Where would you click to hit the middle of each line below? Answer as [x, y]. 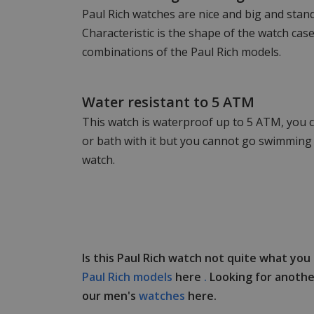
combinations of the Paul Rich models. [182, 52]
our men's [110, 296]
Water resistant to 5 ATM [168, 102]
